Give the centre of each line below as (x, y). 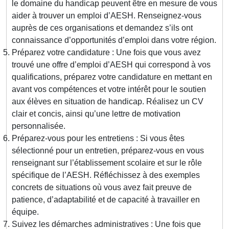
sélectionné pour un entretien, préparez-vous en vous (108, 151)
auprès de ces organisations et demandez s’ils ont (102, 28)
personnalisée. (39, 126)
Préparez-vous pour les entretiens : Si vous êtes (98, 139)
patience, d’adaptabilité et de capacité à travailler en (106, 200)
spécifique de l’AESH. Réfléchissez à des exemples (106, 175)
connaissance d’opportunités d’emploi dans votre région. (114, 40)
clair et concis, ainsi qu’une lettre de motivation (96, 114)
